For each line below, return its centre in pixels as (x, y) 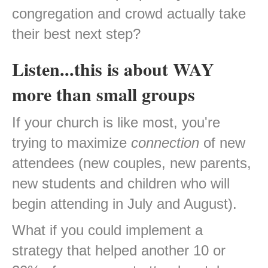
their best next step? (76, 34)
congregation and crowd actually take (129, 14)
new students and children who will (121, 184)
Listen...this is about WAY (113, 69)
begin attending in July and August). (124, 204)
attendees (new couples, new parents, (132, 163)
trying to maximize (71, 143)
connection (165, 143)
